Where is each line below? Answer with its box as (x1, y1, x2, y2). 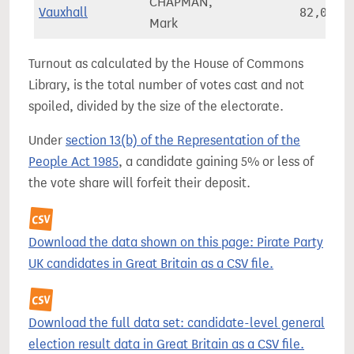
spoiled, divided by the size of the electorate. (28, 99, 284, 114)
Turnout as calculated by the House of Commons (28, 56, 303, 71)
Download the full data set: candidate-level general (28, 315, 325, 330)
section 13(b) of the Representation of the (66, 133, 300, 148)
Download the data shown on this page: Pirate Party (28, 235, 323, 250)
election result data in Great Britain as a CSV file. (28, 337, 304, 352)
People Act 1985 (28, 154, 119, 169)
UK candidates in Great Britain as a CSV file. (28, 256, 273, 271)
